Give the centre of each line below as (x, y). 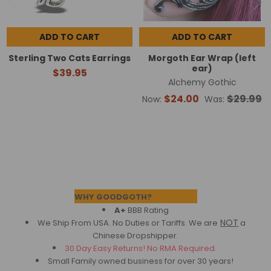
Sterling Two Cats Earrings (70, 58)
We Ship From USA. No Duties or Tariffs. (113, 223)
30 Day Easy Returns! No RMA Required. (141, 248)
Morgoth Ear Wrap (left (202, 58)
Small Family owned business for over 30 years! (141, 261)
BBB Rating (147, 210)
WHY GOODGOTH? (114, 197)
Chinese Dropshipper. (135, 235)
